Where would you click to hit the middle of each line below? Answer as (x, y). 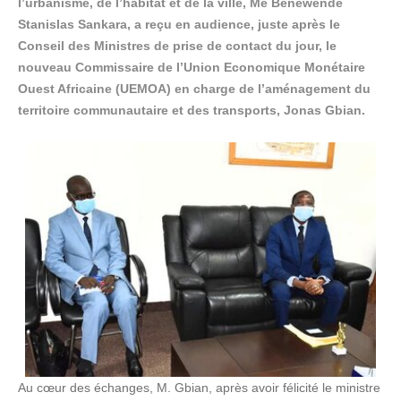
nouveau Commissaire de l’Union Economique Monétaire (192, 68)
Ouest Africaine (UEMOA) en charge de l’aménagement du (194, 89)
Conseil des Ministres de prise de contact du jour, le (177, 46)
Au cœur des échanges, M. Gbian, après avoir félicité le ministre (199, 388)
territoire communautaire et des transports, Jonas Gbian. (192, 111)
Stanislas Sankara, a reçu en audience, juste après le (179, 25)
